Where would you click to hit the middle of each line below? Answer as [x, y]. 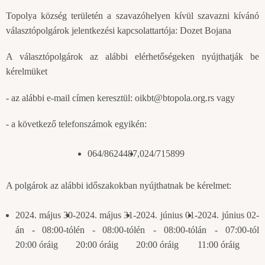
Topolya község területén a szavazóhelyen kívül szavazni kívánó [132, 16]
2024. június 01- [167, 215]
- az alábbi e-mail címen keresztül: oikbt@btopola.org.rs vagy [122, 98]
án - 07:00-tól [228, 230]
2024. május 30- [46, 215]
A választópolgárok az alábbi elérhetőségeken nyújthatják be [132, 57]
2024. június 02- [228, 215]
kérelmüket [27, 72]
